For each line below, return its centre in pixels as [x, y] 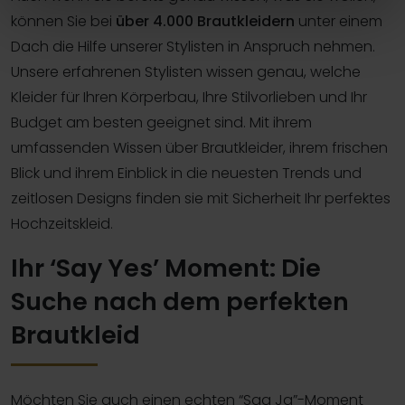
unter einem [339, 21]
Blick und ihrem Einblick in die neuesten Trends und [186, 173]
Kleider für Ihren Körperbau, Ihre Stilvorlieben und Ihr [189, 97]
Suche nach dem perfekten [180, 301]
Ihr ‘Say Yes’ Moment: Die [166, 268]
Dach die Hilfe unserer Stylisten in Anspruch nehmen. [193, 46]
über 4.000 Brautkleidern [205, 21]
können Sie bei [63, 21]
